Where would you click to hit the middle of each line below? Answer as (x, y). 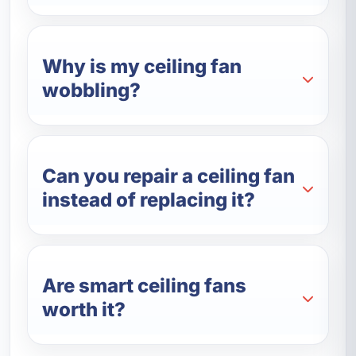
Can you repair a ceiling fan (169, 176)
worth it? (84, 310)
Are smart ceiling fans (145, 286)
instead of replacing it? (149, 200)
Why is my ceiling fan (142, 67)
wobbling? (92, 91)
